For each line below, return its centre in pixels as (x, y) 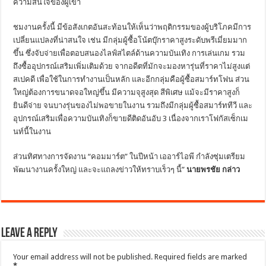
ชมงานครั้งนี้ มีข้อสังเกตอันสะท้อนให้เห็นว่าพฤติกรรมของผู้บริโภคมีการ (132, 27)
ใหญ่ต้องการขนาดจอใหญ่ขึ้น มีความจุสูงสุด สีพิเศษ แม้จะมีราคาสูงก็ (127, 92)
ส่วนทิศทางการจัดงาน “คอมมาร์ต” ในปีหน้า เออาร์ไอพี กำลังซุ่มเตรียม (129, 156)
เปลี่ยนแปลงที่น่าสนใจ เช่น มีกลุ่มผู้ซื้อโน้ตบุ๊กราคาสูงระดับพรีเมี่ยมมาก (130, 40)
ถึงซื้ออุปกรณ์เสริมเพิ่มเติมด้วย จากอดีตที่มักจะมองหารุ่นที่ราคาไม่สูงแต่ (132, 66)
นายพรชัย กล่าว (213, 169)
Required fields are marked (201, 256)
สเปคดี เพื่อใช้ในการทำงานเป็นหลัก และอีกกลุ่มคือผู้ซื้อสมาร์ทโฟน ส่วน (132, 79)
